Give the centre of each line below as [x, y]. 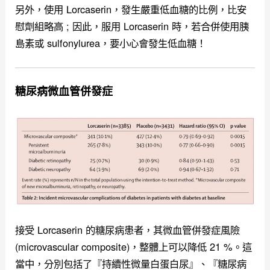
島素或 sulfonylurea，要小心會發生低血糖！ [111, 42]
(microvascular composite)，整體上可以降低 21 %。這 [134, 246]
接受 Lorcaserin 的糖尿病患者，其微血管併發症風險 [128, 229]
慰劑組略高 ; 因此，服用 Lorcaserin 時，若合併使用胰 [132, 26]
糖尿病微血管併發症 [64, 91]
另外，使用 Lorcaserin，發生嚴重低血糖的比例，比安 [131, 9]
